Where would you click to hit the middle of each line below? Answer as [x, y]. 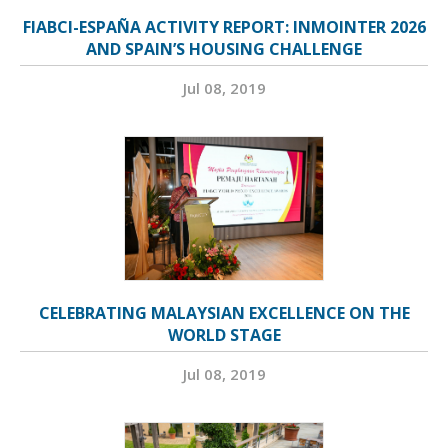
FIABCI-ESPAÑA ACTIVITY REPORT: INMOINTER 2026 [224, 26]
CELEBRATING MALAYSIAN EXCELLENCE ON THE [224, 312]
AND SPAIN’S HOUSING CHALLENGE [224, 48]
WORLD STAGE [224, 334]
